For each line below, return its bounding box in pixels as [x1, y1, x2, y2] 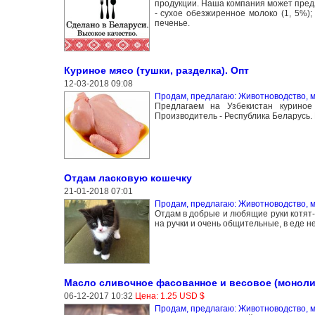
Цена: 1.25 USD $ [134, 290, 205, 301]
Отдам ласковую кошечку [63, 172, 192, 184]
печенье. [154, 18, 190, 28]
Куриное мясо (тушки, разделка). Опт [63, 64, 249, 76]
